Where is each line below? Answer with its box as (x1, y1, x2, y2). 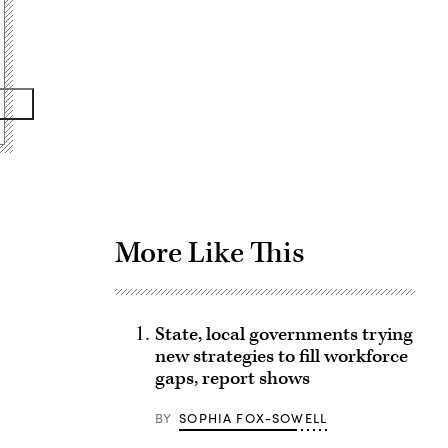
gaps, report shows (154, 366, 310, 391)
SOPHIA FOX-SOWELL (179, 409, 328, 427)
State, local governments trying (154, 322, 413, 347)
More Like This (114, 234, 305, 272)
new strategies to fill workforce (154, 344, 408, 369)
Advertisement (263, 59, 382, 87)
